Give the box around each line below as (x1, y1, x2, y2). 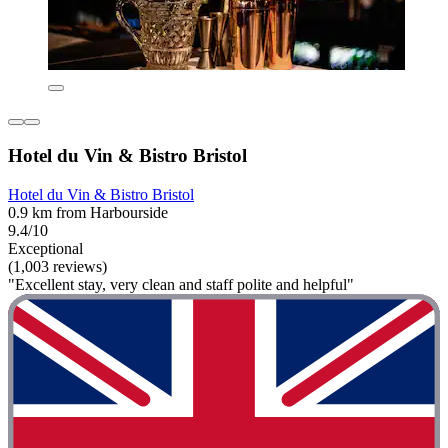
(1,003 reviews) (8, 257, 107, 275)
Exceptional (8, 239, 83, 257)
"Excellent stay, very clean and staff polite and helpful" (8, 275, 354, 293)
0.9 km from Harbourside (8, 203, 168, 221)
